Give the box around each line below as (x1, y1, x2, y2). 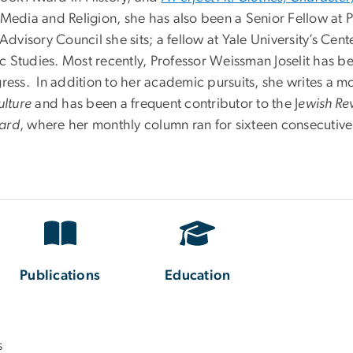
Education (165, 268, 231, 283)
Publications (20, 268, 101, 283)
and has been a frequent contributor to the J (32, 97, 299, 112)
